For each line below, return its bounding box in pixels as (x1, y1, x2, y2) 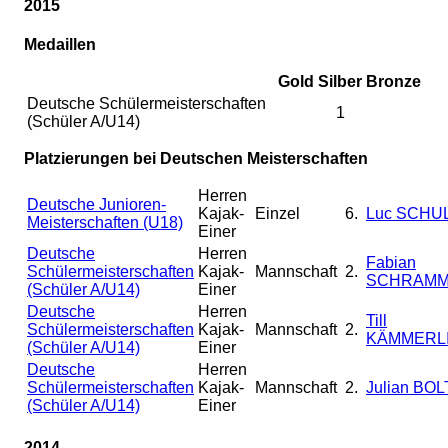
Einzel (255, 204, 300, 222)
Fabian (366, 253, 416, 271)
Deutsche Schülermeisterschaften (27, 94, 266, 112)
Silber (318, 72, 362, 90)
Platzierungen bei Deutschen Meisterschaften (24, 149, 368, 167)
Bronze (366, 72, 421, 90)
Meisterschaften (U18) (27, 213, 183, 231)
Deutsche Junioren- (27, 195, 166, 213)
